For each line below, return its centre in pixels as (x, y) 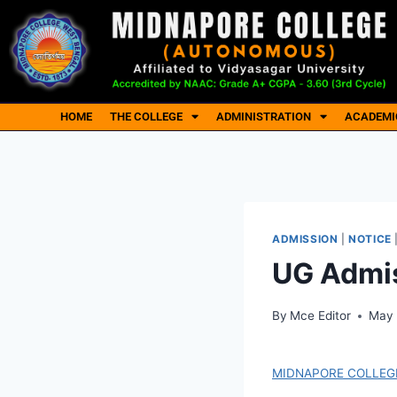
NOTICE (370, 238)
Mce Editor (321, 316)
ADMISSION (305, 238)
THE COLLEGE (146, 116)
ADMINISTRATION (264, 116)
